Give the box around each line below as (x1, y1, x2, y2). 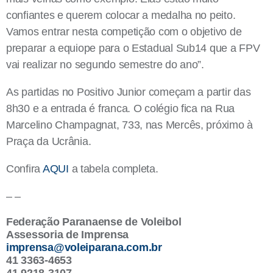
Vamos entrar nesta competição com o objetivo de (6, 26, 242, 38)
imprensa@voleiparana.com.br (6, 241, 162, 254)
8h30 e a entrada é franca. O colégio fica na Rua (6, 102, 235, 115)
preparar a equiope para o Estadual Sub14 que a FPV (6, 42, 260, 55)
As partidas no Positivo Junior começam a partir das (6, 86, 251, 99)
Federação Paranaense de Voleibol (6, 216, 182, 229)
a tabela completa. (71, 163, 161, 175)
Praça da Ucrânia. (6, 135, 91, 148)
